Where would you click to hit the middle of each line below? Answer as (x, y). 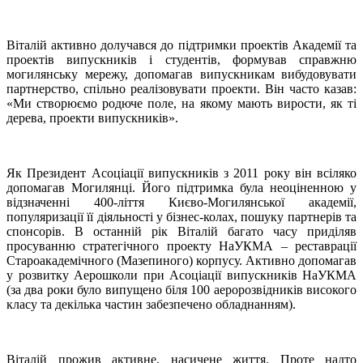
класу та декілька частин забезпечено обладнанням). (151, 305)
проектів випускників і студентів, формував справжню (181, 60)
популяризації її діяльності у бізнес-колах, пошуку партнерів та (181, 217)
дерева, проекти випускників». (92, 118)
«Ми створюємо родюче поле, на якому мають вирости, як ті (181, 104)
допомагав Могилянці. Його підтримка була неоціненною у (181, 188)
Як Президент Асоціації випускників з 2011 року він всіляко (181, 173)
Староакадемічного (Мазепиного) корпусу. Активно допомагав (181, 261)
